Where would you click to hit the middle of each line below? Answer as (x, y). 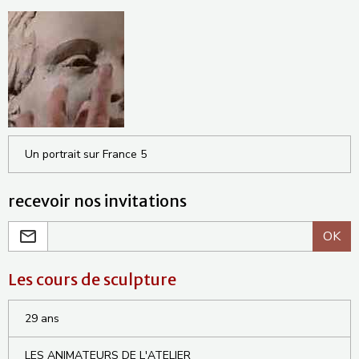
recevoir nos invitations (97, 201)
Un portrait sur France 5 (86, 155)
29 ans (42, 319)
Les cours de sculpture (92, 280)
